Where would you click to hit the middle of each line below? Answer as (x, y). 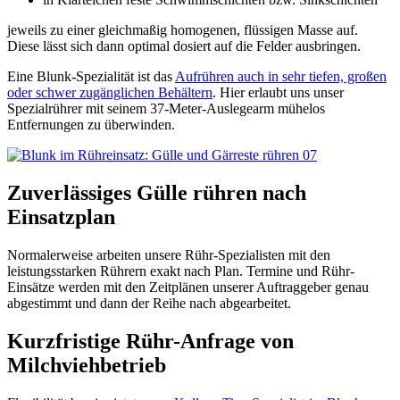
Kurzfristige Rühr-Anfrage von (150, 342)
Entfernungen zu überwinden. (91, 125)
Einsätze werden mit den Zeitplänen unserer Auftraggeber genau (188, 287)
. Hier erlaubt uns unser (278, 93)
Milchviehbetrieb (87, 366)
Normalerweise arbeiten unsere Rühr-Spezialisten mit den (169, 255)
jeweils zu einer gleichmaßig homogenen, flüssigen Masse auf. (183, 30)
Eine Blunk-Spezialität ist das (91, 77)
